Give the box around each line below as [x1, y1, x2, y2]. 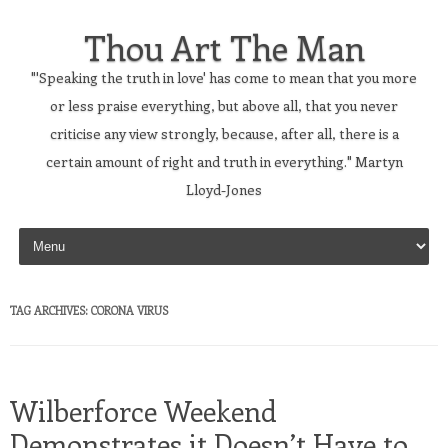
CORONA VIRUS [91, 303, 168, 318]
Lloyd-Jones [186, 180, 262, 199]
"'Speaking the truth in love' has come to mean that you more [31, 68, 417, 87]
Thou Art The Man [83, 24, 365, 70]
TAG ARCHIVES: [10, 303, 91, 318]
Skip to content [14, 221, 114, 240]
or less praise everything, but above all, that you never [50, 96, 398, 115]
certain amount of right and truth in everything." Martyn [45, 152, 403, 171]
